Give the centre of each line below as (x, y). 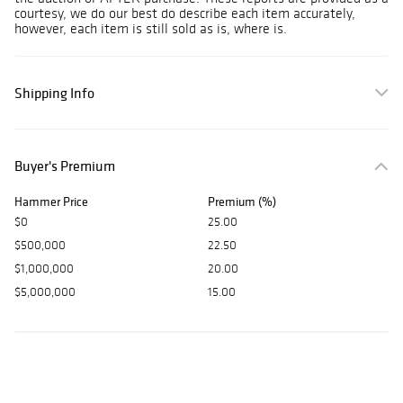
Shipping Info (54, 93)
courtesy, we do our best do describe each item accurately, (185, 13)
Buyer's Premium (65, 166)
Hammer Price (51, 202)
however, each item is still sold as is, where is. (151, 29)
